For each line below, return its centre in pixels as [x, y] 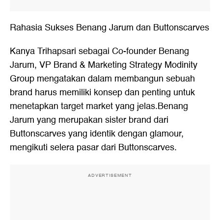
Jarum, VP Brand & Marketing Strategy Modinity [104, 65]
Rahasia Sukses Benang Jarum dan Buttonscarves [110, 28]
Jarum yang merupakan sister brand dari [89, 120]
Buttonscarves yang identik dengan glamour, [97, 134]
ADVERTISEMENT [110, 175]
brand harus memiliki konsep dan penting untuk [102, 93]
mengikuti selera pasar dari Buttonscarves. [93, 148]
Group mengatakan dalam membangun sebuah [102, 79]
